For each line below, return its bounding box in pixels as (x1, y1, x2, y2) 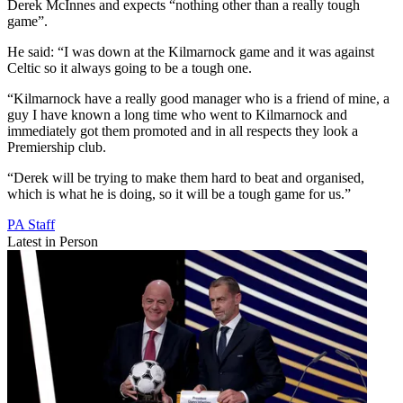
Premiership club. (7, 139, 106, 156)
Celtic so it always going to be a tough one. (7, 60, 252, 76)
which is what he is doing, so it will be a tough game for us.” (7, 186, 351, 202)
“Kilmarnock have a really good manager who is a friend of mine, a (7, 91, 390, 107)
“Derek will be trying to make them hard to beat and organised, (7, 170, 364, 186)
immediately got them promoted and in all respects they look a (7, 123, 358, 139)
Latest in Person (7, 234, 98, 250)
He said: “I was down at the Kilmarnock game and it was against (7, 44, 374, 60)
